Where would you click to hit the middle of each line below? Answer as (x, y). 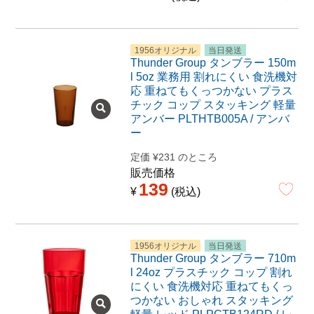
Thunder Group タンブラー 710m (213, 259)
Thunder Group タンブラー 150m (213, 63)
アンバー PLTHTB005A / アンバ (210, 119)
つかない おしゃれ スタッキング (211, 301)
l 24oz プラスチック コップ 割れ (211, 273)
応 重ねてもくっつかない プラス (211, 91)
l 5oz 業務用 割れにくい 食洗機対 (213, 77)
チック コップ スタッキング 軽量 (213, 105)
